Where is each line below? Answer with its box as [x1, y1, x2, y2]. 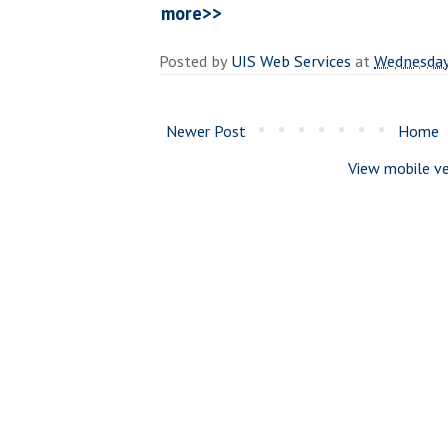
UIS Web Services [231, 49, 351, 72]
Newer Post [166, 120, 246, 141]
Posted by [159, 49, 231, 72]
